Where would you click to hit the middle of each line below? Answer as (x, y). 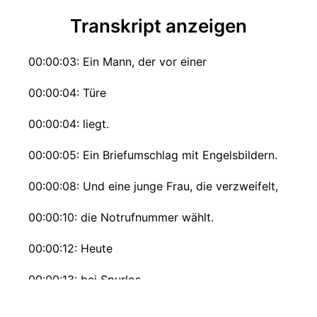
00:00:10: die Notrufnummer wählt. (121, 217)
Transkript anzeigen (158, 26)
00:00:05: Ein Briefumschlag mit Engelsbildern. (153, 155)
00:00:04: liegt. (69, 124)
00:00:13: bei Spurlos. (86, 279)
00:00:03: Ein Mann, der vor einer (117, 62)
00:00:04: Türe (67, 93)
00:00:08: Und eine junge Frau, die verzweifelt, (153, 186)
